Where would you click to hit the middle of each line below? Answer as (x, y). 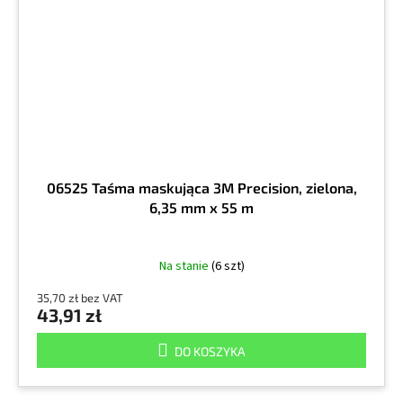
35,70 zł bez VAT (80, 298)
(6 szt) (228, 267)
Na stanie (185, 267)
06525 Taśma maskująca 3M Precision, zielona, (201, 188)
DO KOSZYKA (210, 352)
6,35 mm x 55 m (201, 208)
